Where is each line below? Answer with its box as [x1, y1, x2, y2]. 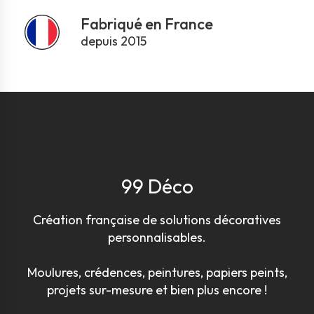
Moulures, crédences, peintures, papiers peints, [27, 264, 287, 280]
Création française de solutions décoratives [33, 212, 281, 228]
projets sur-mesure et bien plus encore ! [47, 282, 267, 298]
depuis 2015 [81, 32, 146, 49]
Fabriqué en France [81, 13, 213, 34]
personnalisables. [108, 229, 206, 245]
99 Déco [121, 174, 193, 198]
